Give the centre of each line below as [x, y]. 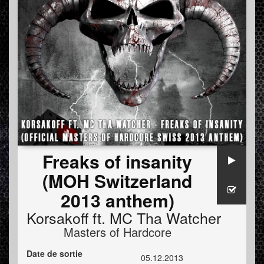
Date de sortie [55, 254]
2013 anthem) [117, 200]
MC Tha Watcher [165, 218]
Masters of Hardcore [117, 232]
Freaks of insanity [117, 161]
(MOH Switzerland [117, 181]
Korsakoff [57, 218]
